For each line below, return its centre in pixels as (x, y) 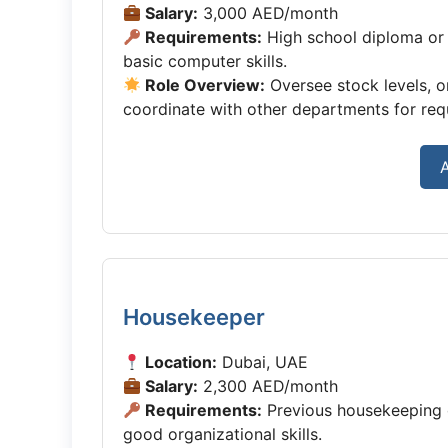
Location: (179, 362)
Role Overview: (203, 85)
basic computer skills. (205, 61)
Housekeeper (194, 317)
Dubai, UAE (263, 362)
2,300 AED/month (268, 386)
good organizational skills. (222, 434)
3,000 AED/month (268, 13)
